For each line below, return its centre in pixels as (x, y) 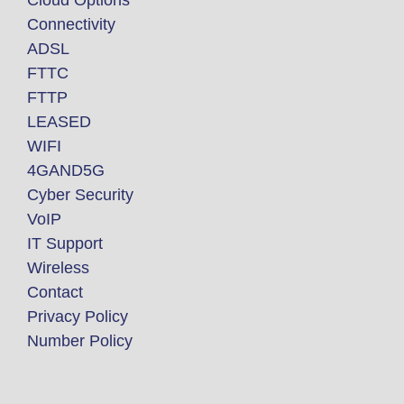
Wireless (58, 267)
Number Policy (80, 340)
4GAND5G (66, 170)
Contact (55, 292)
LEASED (59, 121)
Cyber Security (80, 194)
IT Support (65, 243)
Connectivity (71, 24)
